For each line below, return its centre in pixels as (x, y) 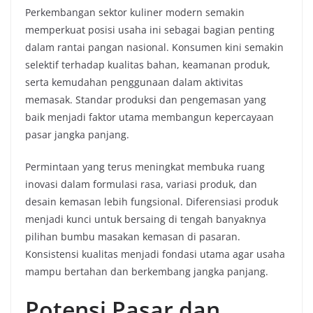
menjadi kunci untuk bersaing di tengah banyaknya (146, 219)
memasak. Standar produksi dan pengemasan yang (146, 100)
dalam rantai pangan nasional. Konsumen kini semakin (154, 47)
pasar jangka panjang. (77, 134)
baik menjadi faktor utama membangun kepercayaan (150, 117)
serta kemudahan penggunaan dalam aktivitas (134, 82)
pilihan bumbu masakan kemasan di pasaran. (133, 236)
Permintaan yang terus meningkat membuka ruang (145, 167)
